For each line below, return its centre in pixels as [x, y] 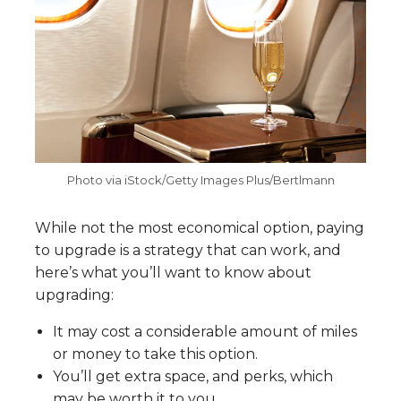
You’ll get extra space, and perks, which [193, 377]
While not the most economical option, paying [200, 228]
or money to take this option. [155, 354]
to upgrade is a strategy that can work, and [188, 251]
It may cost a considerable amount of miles [205, 332]
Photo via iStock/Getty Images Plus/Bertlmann [200, 180]
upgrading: [74, 295]
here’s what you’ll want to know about [173, 273]
